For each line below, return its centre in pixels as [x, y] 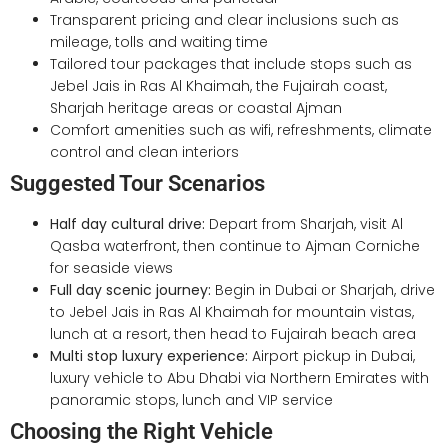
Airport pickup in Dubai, [331, 356]
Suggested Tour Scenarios [137, 184]
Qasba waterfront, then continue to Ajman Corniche [235, 246]
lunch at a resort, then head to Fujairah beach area [233, 334]
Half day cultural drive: [127, 224]
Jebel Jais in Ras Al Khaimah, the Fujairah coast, [218, 86]
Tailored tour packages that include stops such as [231, 64]
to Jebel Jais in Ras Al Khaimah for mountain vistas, [232, 312]
